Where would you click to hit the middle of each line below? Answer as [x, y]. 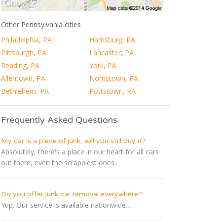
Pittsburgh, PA [24, 53]
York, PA [103, 66]
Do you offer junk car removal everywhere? [72, 194]
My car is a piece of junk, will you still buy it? [74, 141]
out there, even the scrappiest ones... [60, 163]
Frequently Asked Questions [59, 120]
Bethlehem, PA [25, 91]
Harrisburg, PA [112, 40]
